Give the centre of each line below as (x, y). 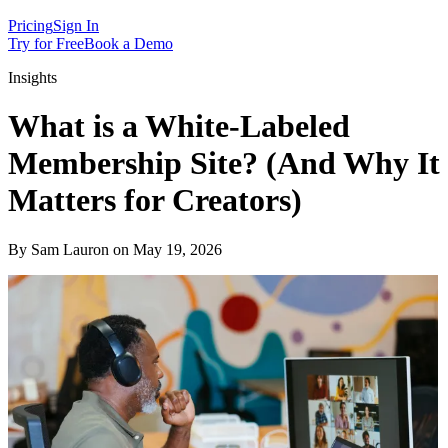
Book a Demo (128, 43)
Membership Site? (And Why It (224, 163)
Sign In (76, 25)
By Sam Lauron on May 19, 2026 (115, 249)
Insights (32, 77)
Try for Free (46, 43)
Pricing (30, 25)
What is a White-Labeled (179, 126)
